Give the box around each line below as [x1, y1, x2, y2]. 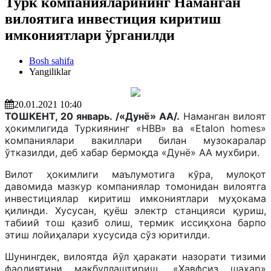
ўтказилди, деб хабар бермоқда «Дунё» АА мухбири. [5, 146, 260, 158]
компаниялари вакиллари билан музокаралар [5, 134, 266, 146]
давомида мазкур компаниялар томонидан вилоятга [5, 180, 266, 192]
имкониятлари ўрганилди [5, 27, 175, 43]
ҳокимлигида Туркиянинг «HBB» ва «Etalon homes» [5, 122, 266, 134]
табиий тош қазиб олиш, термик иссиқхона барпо [5, 216, 266, 229]
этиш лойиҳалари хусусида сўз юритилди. [5, 228, 210, 241]
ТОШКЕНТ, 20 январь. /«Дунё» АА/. [5, 109, 180, 122]
